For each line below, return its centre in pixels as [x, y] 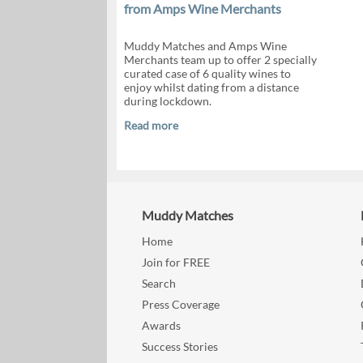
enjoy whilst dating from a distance [211, 87]
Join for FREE [176, 263]
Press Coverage [181, 305]
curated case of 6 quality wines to [207, 73]
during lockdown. [167, 101]
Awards [162, 326]
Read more [151, 125]
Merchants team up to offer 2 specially [220, 60]
